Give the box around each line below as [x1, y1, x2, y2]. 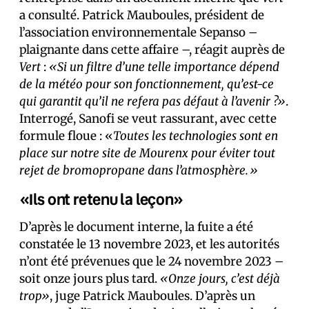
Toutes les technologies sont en [113, 128, 278, 144]
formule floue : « [19, 128, 113, 144]
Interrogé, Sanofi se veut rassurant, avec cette [19, 111, 277, 127]
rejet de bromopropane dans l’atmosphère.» [19, 163, 258, 179]
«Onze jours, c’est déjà [160, 271, 280, 287]
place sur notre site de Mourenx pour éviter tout [19, 146, 275, 161]
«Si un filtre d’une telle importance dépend [49, 59, 279, 75]
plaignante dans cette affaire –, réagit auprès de [19, 42, 285, 58]
